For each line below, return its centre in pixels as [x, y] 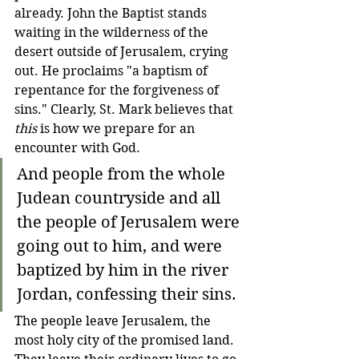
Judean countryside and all [121, 199]
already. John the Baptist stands [112, 14]
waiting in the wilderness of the [113, 33]
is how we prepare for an [117, 129]
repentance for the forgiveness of [118, 91]
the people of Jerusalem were [130, 223]
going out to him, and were [121, 247]
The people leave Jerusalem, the [114, 321]
